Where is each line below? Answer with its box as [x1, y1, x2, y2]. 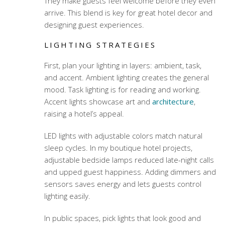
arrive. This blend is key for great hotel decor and [44, 8, 212, 18]
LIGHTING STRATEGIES [44, 40, 156, 50]
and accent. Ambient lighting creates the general [44, 72, 209, 83]
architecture [152, 96, 194, 107]
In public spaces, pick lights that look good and [44, 213, 201, 223]
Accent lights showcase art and [44, 96, 152, 107]
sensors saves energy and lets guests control [44, 179, 201, 189]
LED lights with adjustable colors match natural [44, 131, 202, 141]
